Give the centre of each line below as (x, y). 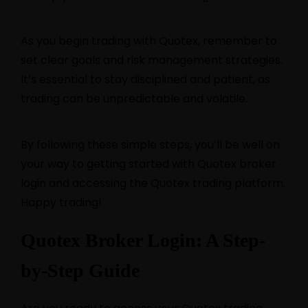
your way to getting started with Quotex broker (148, 164)
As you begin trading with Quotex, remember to (149, 41)
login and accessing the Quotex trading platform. (153, 183)
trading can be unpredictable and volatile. (134, 99)
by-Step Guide (80, 270)
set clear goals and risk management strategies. (152, 60)
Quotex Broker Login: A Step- (143, 240)
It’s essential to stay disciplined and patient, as (145, 80)
